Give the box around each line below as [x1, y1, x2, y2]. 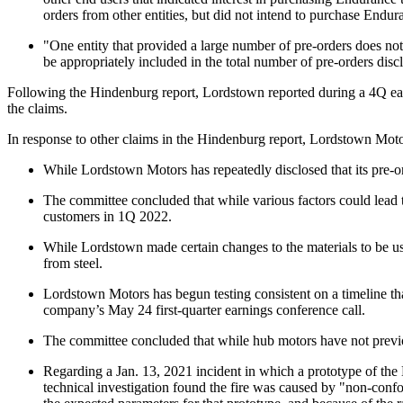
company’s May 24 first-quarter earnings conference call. [43, 301, 365, 318]
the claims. [7, 100, 67, 116]
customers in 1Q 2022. [43, 208, 172, 224]
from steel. [43, 255, 103, 271]
